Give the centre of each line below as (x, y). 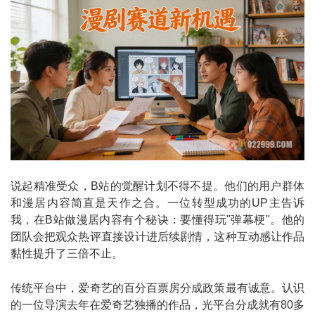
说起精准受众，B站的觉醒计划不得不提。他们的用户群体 (157, 186)
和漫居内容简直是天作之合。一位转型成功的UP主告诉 (157, 202)
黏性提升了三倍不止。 (67, 253)
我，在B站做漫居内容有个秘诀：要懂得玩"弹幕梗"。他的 (157, 219)
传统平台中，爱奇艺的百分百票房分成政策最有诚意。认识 (157, 288)
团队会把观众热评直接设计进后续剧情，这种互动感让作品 (157, 236)
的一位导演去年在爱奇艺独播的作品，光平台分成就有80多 (157, 304)
